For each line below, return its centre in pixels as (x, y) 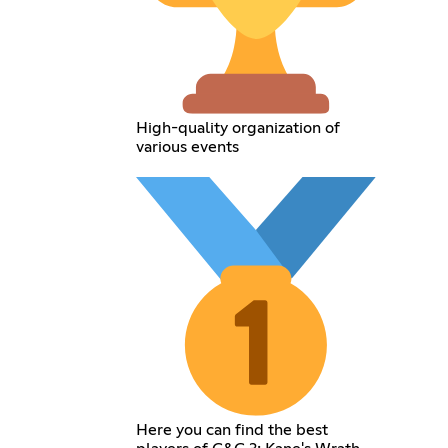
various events (188, 146)
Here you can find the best (232, 429)
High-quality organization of (238, 127)
